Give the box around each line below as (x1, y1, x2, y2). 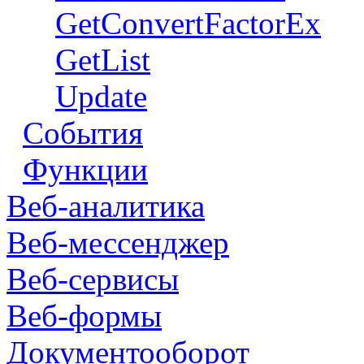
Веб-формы (6, 298, 162, 333)
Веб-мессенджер (6, 225, 229, 260)
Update (55, 79, 147, 114)
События (23, 115, 143, 150)
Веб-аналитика (6, 188, 205, 223)
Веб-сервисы (6, 262, 179, 297)
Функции (23, 152, 148, 187)
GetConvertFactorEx (55, 6, 321, 41)
